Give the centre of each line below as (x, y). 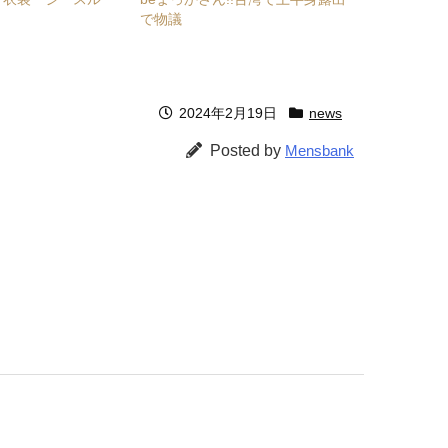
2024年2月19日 (228, 113)
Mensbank (319, 151)
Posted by (247, 151)
